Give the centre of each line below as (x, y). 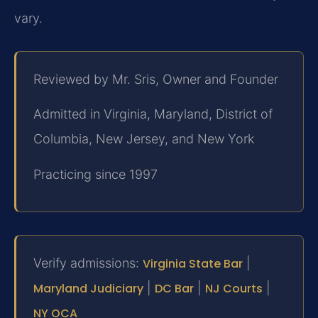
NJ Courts (234, 289)
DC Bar (174, 289)
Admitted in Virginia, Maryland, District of (153, 114)
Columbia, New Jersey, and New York (144, 139)
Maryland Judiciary (88, 289)
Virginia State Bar (193, 264)
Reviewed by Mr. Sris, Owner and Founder (156, 79)
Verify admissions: (88, 263)
